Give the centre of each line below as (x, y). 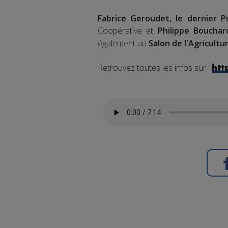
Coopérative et (128, 31)
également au (123, 44)
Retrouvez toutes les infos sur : (155, 68)
